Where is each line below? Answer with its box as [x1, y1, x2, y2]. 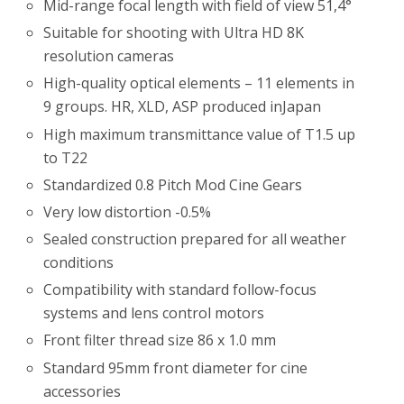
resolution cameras [43, 46, 175, 67]
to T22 [43, 147, 88, 168]
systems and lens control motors [43, 303, 265, 324]
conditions [43, 252, 115, 273]
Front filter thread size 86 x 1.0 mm [43, 330, 277, 351]
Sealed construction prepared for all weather [43, 229, 347, 250]
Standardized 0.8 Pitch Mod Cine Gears [43, 174, 303, 195]
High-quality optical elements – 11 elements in [43, 73, 355, 94]
